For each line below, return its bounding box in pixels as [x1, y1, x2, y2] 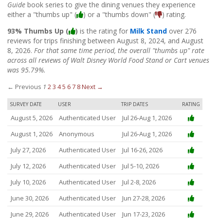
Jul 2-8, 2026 [122, 178, 156, 187]
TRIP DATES [121, 101, 148, 108]
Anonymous [58, 129, 94, 139]
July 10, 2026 [10, 178, 46, 187]
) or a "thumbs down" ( [83, 10, 155, 19]
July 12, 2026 [10, 162, 46, 171]
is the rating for [78, 26, 130, 36]
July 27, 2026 [10, 145, 46, 155]
